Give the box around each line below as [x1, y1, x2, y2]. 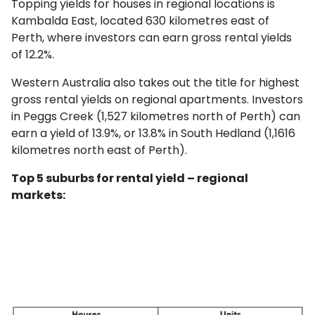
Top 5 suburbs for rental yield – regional [11, 170, 248, 187]
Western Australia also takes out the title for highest [11, 75, 300, 91]
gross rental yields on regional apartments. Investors [11, 91, 303, 108]
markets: [11, 187, 65, 204]
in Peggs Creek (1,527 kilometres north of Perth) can [11, 108, 300, 125]
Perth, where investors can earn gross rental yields [11, 30, 292, 46]
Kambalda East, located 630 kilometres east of [11, 13, 269, 30]
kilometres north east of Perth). [11, 142, 187, 159]
